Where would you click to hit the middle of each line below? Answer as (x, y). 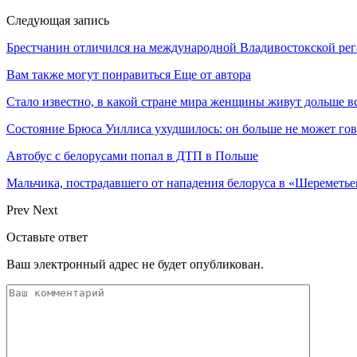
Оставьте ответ (47, 237)
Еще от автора (212, 74)
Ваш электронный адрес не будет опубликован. (135, 264)
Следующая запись (58, 20)
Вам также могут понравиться (88, 74)
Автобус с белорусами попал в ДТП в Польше (132, 155)
